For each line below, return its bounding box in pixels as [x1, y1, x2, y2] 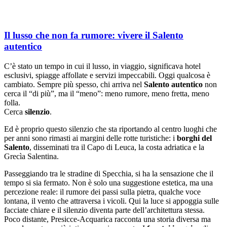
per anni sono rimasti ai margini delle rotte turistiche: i [4, 133, 177, 142]
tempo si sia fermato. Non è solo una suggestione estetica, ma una [4, 178, 213, 187]
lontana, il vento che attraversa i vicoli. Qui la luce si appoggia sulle [4, 196, 219, 205]
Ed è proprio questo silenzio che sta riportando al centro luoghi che [4, 124, 217, 133]
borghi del [177, 133, 212, 142]
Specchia [102, 169, 131, 178]
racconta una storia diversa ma [112, 214, 211, 223]
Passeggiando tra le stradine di [4, 169, 102, 178]
